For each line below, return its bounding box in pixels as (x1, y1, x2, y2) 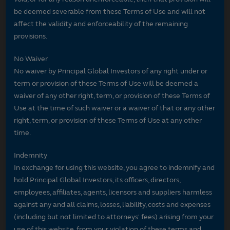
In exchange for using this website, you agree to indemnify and (14, 163, 215, 172)
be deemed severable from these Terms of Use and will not (14, 7, 206, 16)
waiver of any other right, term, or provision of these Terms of (14, 91, 210, 100)
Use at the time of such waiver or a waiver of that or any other (14, 103, 216, 112)
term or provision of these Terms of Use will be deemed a (14, 79, 199, 88)
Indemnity (14, 150, 48, 160)
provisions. (14, 31, 48, 41)
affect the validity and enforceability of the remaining (14, 19, 188, 28)
